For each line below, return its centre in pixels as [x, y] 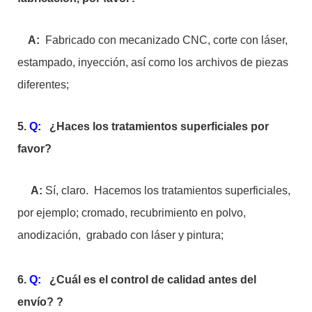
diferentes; [43, 84]
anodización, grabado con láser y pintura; [120, 235]
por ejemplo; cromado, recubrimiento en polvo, [132, 212]
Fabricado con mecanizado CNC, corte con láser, [165, 40]
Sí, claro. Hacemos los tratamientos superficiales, [168, 190]
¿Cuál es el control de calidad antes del [151, 279]
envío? [37, 302]
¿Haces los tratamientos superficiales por [158, 126]
